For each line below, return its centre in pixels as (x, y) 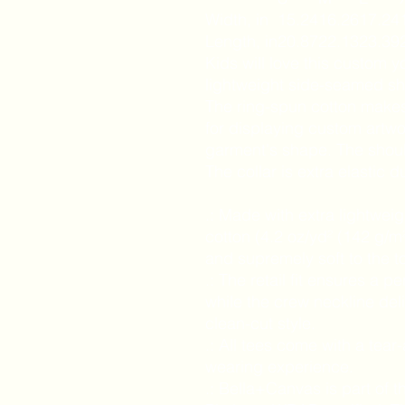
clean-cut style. (260, 323)
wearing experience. (279, 367)
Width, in (237, 19)
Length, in (241, 41)
